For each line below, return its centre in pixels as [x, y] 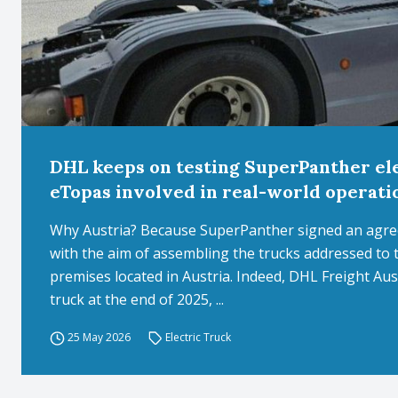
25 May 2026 [99, 337]
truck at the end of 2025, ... [137, 299]
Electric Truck [199, 337]
